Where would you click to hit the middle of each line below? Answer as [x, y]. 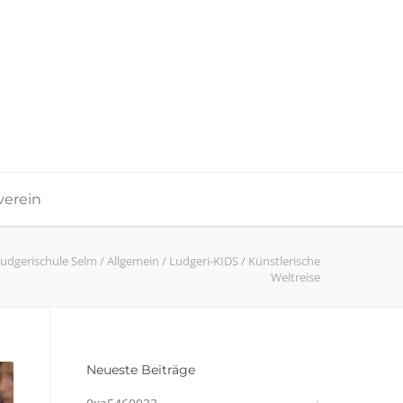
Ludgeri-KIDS [204, 261]
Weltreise [296, 277]
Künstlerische [284, 261]
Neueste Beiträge [141, 370]
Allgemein [133, 261]
